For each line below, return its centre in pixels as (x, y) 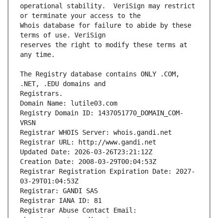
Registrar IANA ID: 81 (61, 201)
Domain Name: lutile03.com (69, 103)
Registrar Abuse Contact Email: (78, 210)
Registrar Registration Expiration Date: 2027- (108, 172)
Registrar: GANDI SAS (59, 191)
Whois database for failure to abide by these (106, 26)
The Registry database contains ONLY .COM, (100, 74)
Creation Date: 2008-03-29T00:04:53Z (88, 162)
